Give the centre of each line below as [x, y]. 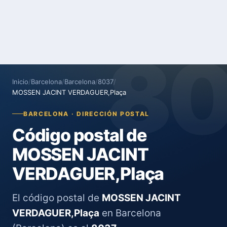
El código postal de [57, 198]
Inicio [20, 82]
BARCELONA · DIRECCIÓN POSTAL [87, 114]
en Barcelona [130, 213]
